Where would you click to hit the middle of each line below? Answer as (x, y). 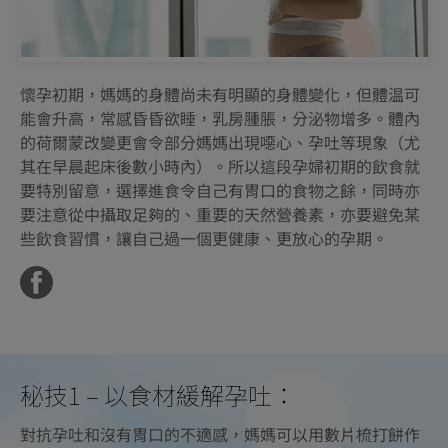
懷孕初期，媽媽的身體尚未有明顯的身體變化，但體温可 (220, 94)
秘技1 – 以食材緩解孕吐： (158, 394)
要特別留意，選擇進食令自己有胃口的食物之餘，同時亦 (220, 190)
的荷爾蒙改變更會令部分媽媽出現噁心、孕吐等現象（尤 (220, 142)
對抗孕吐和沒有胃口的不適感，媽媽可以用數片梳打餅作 (220, 433)
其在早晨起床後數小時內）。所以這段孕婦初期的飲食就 (220, 166)
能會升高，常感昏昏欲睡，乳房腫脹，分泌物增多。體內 (220, 118)
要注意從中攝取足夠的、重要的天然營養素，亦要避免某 (220, 214)
